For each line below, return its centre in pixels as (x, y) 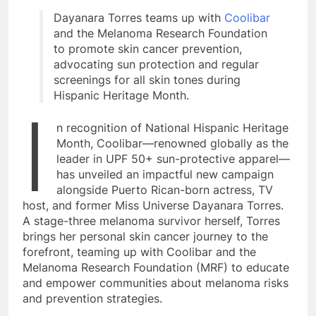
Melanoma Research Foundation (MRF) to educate (156, 267)
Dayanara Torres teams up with (139, 17)
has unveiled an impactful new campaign (165, 174)
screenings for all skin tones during (147, 79)
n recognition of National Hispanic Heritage (173, 127)
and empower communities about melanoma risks (156, 282)
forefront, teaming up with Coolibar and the (139, 251)
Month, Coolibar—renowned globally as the (173, 143)
